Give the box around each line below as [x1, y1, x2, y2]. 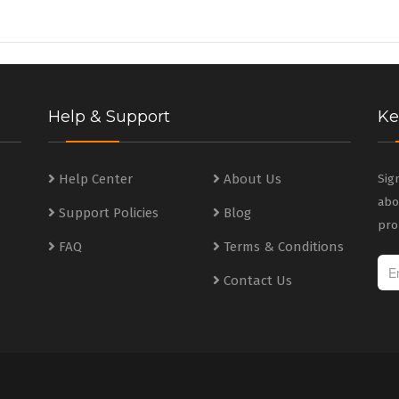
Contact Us [223, 273, 292, 289]
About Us [223, 171, 281, 187]
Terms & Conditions [223, 239, 344, 255]
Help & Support [48, 107, 170, 126]
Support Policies [58, 205, 159, 221]
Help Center [58, 171, 133, 187]
